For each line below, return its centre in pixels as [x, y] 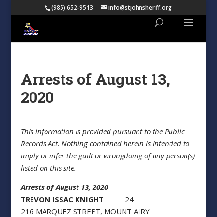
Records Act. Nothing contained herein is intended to [105, 143]
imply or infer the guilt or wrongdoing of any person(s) [108, 155]
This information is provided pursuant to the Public [102, 131]
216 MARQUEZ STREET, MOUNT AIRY [85, 211]
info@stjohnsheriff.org [140, 8]
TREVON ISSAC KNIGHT [62, 199]
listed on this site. [48, 168]
